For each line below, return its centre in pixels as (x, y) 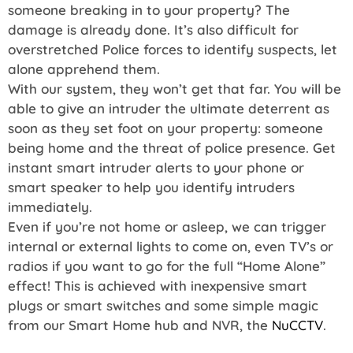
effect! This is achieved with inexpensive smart (158, 285)
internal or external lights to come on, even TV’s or (171, 246)
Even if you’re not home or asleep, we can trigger (167, 226)
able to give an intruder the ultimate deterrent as (169, 108)
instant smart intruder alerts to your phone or (156, 167)
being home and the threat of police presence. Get (172, 147)
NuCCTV (297, 325)
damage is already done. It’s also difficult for (153, 29)
